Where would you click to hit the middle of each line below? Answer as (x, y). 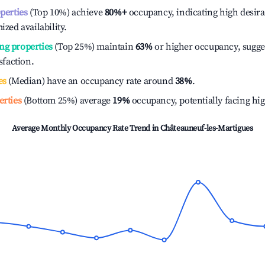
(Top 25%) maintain (93, 47)
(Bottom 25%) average (66, 101)
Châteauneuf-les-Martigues (206, 128)
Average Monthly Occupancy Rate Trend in (86, 128)
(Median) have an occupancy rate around (91, 81)
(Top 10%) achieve (65, 12)
